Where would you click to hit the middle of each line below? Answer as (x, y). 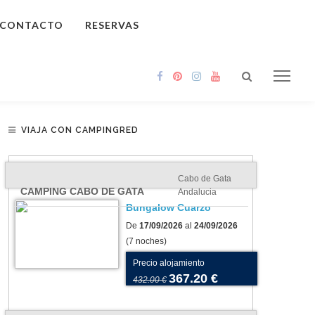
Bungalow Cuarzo (168, 207)
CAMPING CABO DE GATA (82, 191)
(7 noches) (146, 241)
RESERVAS (112, 25)
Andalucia (197, 192)
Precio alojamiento (169, 263)
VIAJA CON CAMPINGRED (80, 130)
